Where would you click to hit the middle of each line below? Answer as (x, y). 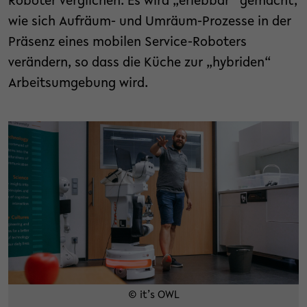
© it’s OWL (153, 296)
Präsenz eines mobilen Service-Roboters (127, 42)
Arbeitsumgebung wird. (78, 83)
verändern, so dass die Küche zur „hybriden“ (139, 63)
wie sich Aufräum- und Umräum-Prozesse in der (150, 22)
